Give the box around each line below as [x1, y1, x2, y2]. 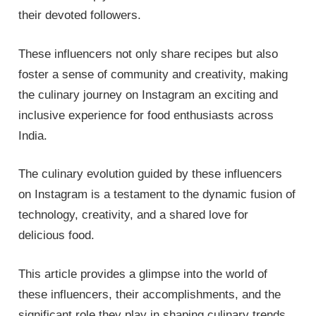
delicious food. [18, 229, 95, 243]
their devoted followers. [18, 8, 142, 23]
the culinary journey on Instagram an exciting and [18, 87, 279, 102]
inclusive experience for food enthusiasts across [18, 108, 274, 122]
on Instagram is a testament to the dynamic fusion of [18, 188, 296, 202]
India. [18, 128, 48, 142]
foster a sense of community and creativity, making [18, 67, 288, 81]
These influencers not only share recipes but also [18, 47, 279, 61]
